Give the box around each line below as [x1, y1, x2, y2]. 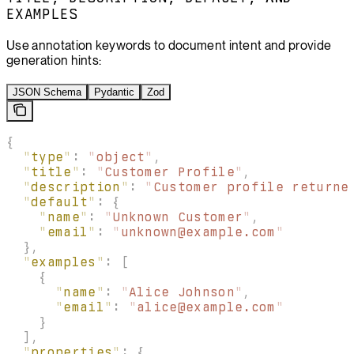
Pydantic [94, 85, 134, 98]
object [96, 149, 145, 164]
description [30, 179, 121, 194]
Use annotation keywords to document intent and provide [6, 37, 332, 53]
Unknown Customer [112, 209, 243, 224]
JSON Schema [13, 85, 81, 98]
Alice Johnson [128, 284, 235, 299]
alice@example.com [137, 299, 276, 314]
